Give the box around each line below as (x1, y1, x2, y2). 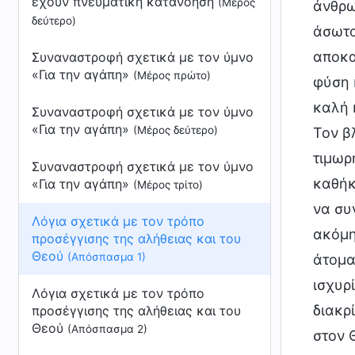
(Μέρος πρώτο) (133, 69, 211, 82)
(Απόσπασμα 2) (67, 323, 147, 335)
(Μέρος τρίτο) (133, 178, 203, 191)
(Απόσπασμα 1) (67, 250, 146, 263)
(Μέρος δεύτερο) (133, 124, 218, 136)
